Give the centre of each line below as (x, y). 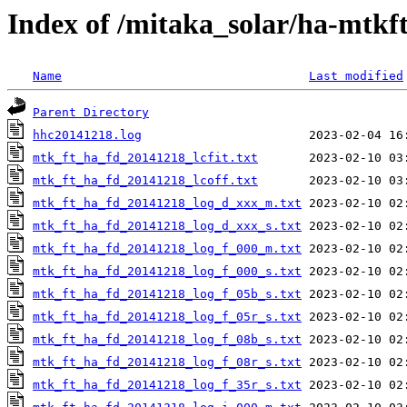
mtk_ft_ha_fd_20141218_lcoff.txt (145, 181)
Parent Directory (91, 113)
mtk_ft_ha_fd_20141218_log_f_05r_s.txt (167, 317)
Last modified (356, 76)
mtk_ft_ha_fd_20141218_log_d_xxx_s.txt (167, 226)
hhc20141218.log (87, 135)
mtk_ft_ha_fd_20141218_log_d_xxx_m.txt (167, 203)
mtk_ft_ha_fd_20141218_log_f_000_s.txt (167, 272)
